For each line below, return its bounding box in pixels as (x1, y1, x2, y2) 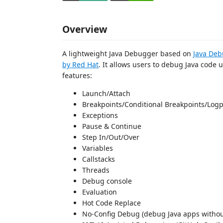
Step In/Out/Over (82, 132, 139, 142)
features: (62, 70, 92, 80)
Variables (82, 143, 113, 153)
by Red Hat (62, 59, 99, 69)
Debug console (82, 176, 132, 186)
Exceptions (82, 110, 118, 120)
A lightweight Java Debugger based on (62, 48, 193, 58)
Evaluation (82, 187, 117, 197)
